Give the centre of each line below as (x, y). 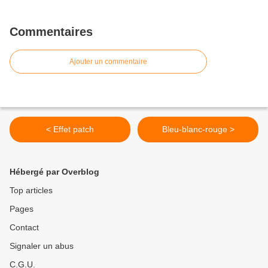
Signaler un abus (42, 246)
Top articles (31, 190)
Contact (24, 227)
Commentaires (51, 32)
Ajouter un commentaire (108, 62)
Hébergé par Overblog (54, 172)
